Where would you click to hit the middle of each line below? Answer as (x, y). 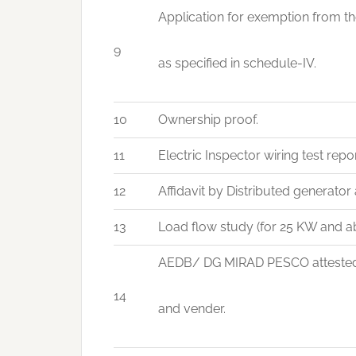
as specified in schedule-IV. (237, 64)
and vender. (192, 309)
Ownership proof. (208, 120)
